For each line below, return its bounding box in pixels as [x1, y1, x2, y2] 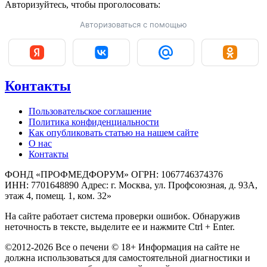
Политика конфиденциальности [29, 116, 159, 127]
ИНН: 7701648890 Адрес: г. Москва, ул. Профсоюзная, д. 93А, [5, 179, 257, 190]
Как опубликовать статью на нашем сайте [29, 127, 198, 138]
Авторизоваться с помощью [80, 19, 187, 29]
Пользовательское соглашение [29, 105, 151, 116]
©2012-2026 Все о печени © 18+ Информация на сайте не [5, 241, 240, 252]
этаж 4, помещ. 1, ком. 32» [5, 190, 111, 201]
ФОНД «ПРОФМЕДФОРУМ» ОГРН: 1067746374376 [5, 169, 223, 179]
